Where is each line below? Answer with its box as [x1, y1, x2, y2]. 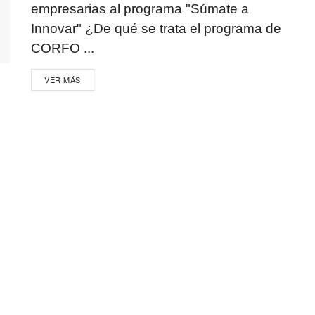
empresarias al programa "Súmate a [31, 1, 249, 16]
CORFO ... [31, 41, 94, 56]
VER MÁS [44, 74, 81, 85]
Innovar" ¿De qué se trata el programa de [31, 21, 281, 36]
